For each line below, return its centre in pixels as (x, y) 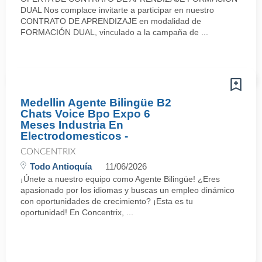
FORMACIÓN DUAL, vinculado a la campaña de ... (114, 32)
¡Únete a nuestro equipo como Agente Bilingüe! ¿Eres (120, 179)
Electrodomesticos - (74, 136)
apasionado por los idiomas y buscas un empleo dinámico (127, 190)
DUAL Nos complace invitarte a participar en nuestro (117, 10)
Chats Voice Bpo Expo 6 (85, 114)
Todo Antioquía (61, 166)
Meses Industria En (72, 125)
